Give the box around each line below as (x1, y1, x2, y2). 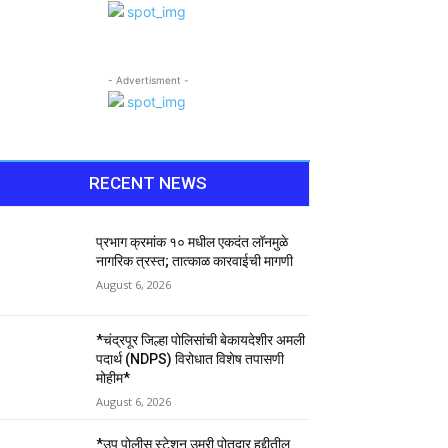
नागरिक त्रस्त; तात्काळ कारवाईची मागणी (96, 253, 294, 269)
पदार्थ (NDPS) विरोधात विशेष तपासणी (96, 351, 285, 368)
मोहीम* (96, 370, 131, 387)
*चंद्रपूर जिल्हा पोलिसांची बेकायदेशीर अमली (96, 332, 306, 349)
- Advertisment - (107, 74, 189, 86)
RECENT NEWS (89, 173, 207, 193)
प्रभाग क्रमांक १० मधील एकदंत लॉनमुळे (96, 234, 289, 250)
